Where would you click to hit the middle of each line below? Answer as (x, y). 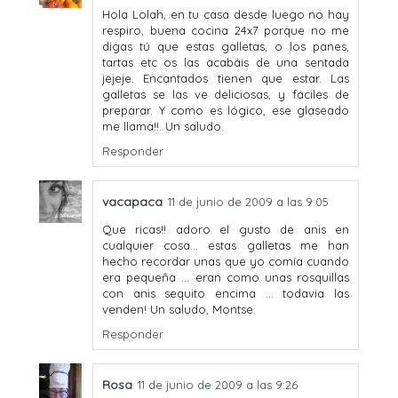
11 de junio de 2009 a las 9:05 (248, 201)
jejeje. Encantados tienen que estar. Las (226, 78)
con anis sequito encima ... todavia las (226, 293)
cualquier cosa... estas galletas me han (226, 245)
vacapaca (132, 201)
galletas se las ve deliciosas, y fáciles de (226, 94)
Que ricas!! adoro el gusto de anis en (226, 229)
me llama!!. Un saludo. (163, 126)
